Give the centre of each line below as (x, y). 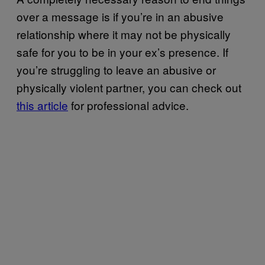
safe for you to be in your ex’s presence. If (122, 51)
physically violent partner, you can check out (129, 87)
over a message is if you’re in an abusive (120, 16)
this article (42, 105)
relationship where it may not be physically (124, 34)
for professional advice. (130, 105)
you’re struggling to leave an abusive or (116, 69)
